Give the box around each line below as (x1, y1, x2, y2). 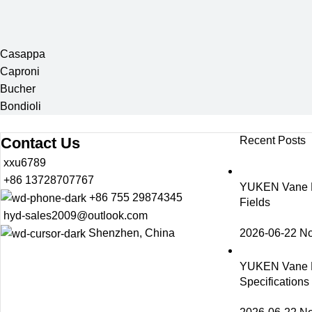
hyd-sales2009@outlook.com (3, 210, 148, 222)
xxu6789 (3, 156, 46, 169)
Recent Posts (239, 134, 306, 146)
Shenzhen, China (88, 227, 175, 240)
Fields (239, 196, 270, 208)
